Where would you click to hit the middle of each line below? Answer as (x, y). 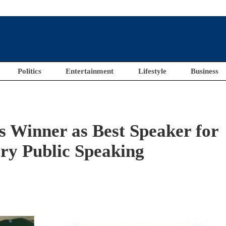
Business (205, 71)
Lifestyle (152, 71)
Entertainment (90, 71)
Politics (29, 71)
